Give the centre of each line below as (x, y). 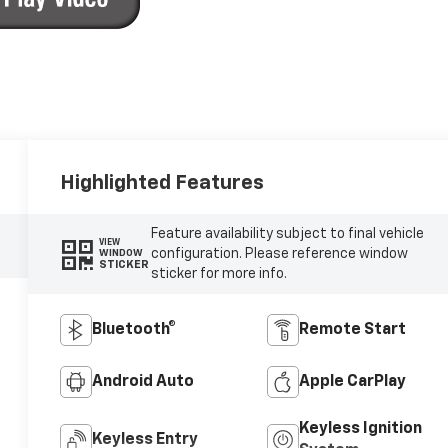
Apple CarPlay (352, 381)
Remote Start (352, 329)
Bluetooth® (134, 329)
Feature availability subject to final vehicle (287, 233)
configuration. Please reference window (279, 253)
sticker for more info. (218, 273)
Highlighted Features (162, 182)
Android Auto (143, 381)
